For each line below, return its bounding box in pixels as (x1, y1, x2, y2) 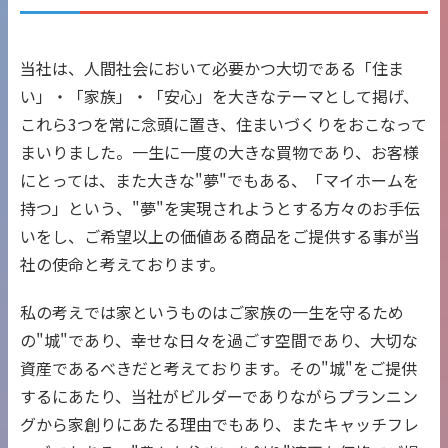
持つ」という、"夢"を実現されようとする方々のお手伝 (20, 196, 420, 221)
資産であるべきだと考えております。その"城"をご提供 (20, 356, 417, 381)
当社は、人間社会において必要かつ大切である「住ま (20, 56, 404, 81)
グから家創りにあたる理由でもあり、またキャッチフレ (20, 412, 419, 437)
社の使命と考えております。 (20, 252, 225, 277)
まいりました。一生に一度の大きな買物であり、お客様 (20, 140, 419, 165)
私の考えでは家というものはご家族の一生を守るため (20, 300, 404, 325)
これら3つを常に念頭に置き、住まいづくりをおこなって (20, 112, 427, 137)
